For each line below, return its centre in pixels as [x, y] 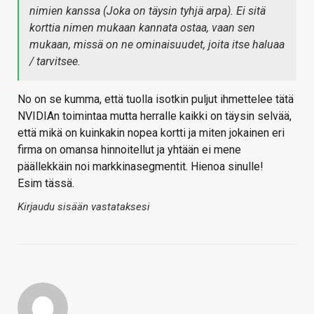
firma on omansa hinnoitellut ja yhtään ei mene [129, 150]
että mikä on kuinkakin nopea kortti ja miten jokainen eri [151, 133]
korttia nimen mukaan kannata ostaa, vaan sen [142, 28]
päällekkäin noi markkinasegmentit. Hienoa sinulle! [141, 167]
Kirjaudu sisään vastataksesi [84, 207]
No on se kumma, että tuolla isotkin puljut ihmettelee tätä [156, 100]
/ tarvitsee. [55, 62]
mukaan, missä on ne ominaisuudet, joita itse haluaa [157, 45]
